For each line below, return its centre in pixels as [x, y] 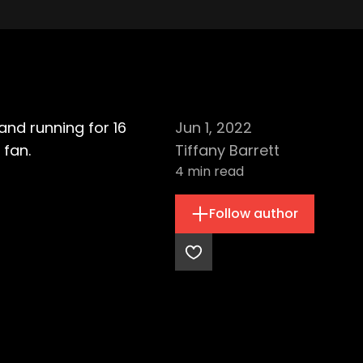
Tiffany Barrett [227, 150]
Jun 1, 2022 [214, 128]
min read [214, 171]
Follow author [254, 214]
